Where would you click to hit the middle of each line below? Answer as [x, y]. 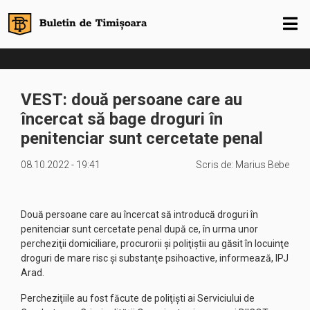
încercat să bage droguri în [122, 119]
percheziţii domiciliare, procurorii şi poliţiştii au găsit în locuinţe [155, 244]
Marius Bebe [262, 165]
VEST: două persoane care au [131, 100]
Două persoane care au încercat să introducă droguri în [139, 215]
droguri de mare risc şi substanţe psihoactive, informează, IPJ [155, 258]
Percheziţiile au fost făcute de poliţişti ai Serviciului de [138, 298]
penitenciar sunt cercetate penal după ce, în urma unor [139, 229]
